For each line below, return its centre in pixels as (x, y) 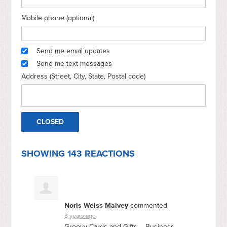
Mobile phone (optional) (58, 18)
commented (148, 205)
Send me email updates (73, 51)
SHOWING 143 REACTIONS (78, 153)
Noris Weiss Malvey (97, 205)
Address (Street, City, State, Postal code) (84, 76)
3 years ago (80, 216)
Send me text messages (74, 63)
